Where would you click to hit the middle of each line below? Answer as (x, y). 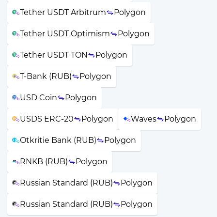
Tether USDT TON (54, 55)
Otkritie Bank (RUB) (58, 140)
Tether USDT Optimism (65, 33)
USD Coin (39, 97)
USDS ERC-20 (47, 119)
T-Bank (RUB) (46, 76)
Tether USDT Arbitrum (63, 12)
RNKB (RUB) (44, 161)
